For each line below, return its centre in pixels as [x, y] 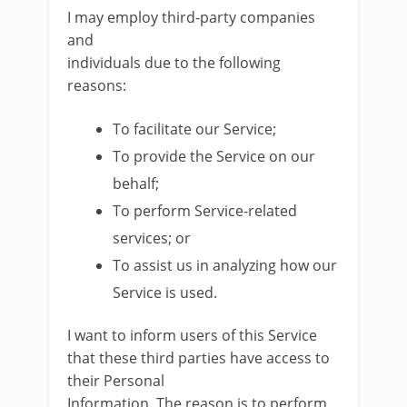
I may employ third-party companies [191, 17]
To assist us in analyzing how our [225, 265]
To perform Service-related [205, 211]
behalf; [136, 184]
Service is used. [165, 293]
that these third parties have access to [199, 358]
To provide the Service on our [214, 156]
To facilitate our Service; [195, 129]
